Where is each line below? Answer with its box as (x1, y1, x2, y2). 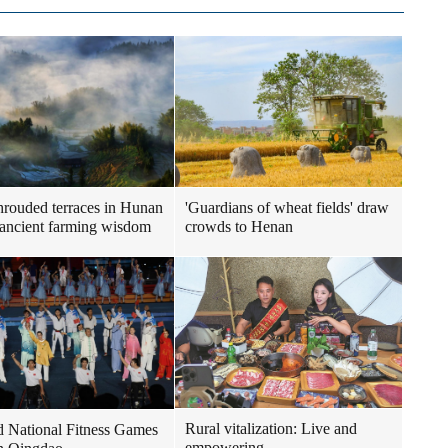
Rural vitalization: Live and (185, 420, 357, 438)
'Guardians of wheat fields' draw (185, 199, 389, 217)
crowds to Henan (185, 218, 293, 236)
